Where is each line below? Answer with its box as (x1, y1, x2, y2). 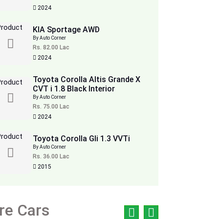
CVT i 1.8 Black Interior (33, 84, 115, 93)
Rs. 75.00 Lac (33, 103, 70, 110)
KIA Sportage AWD (33, 25, 100, 34)
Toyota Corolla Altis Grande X (33, 75, 141, 84)
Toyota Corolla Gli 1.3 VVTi (33, 134, 131, 143)
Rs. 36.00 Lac (33, 153, 70, 160)
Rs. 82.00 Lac (33, 44, 70, 51)
